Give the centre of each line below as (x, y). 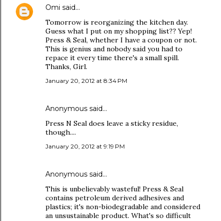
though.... (61, 132)
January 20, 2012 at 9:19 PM (85, 146)
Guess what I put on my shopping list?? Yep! (119, 31)
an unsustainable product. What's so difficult (118, 216)
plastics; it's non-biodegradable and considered (123, 207)
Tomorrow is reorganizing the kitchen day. (117, 22)
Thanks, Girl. (66, 67)
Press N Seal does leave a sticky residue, (112, 123)
